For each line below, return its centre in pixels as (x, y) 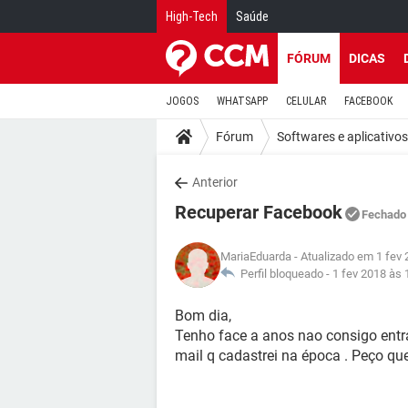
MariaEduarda (256, 256)
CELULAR (306, 101)
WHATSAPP (242, 101)
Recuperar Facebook (259, 212)
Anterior (215, 182)
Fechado (384, 214)
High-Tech (192, 16)
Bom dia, (203, 316)
